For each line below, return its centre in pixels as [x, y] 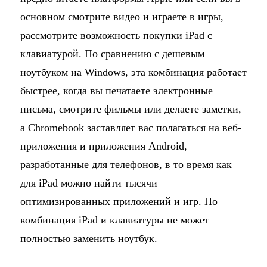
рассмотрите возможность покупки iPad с [116, 35]
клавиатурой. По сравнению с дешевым [112, 53]
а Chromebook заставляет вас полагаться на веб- [131, 127]
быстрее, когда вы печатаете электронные [116, 90]
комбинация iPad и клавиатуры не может [114, 220]
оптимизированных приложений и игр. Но [119, 201]
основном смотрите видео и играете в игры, [122, 16]
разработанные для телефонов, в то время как [126, 164]
